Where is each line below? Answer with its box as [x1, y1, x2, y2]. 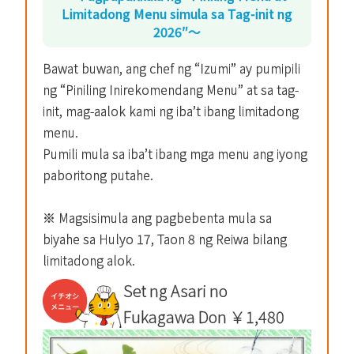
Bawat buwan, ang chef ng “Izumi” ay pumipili [43, 58, 300, 78]
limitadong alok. [43, 250, 135, 270]
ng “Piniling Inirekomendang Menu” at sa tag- [43, 80, 299, 100]
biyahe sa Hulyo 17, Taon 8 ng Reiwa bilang [43, 229, 287, 249]
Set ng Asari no [123, 279, 228, 303]
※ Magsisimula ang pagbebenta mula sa [43, 208, 272, 228]
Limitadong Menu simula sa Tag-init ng [62, 4, 292, 24]
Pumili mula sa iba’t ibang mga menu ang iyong [43, 144, 307, 164]
